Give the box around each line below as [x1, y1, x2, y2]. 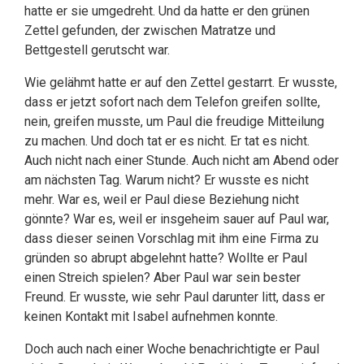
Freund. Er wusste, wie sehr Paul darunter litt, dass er [24, 289, 325, 305]
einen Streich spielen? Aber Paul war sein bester [24, 270, 301, 285]
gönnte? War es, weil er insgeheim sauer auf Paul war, [24, 211, 329, 227]
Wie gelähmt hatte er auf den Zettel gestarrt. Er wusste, [24, 75, 337, 90]
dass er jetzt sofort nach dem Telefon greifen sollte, [24, 94, 320, 110]
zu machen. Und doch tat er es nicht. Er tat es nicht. [24, 133, 310, 149]
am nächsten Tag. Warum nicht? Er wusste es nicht [24, 172, 309, 188]
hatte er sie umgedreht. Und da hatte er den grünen [24, 3, 310, 19]
